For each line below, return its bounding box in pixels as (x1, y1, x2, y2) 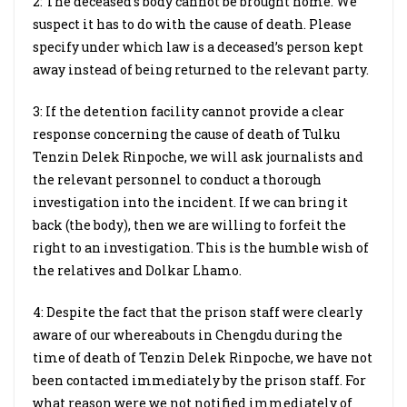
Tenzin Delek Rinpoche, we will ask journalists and (33, 148, 363, 165)
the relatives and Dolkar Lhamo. (33, 262, 242, 279)
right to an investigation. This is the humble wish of (33, 239, 369, 256)
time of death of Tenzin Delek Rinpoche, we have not (33, 349, 372, 366)
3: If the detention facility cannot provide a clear (33, 103, 344, 120)
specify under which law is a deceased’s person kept (33, 38, 363, 55)
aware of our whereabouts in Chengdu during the (33, 326, 342, 343)
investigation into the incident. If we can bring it (33, 194, 348, 211)
